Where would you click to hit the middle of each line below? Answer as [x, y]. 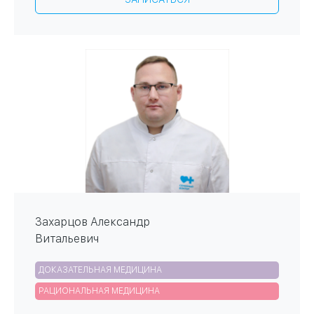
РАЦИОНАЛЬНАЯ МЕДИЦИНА [99, 291]
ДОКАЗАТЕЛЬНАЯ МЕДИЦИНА [100, 270]
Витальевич [67, 239]
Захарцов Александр [93, 222]
